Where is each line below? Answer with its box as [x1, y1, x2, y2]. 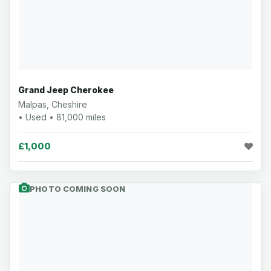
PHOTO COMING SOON [30, 183, 126, 194]
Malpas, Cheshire [18, 99, 87, 109]
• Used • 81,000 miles [18, 111, 106, 122]
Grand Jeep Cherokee [18, 84, 114, 95]
